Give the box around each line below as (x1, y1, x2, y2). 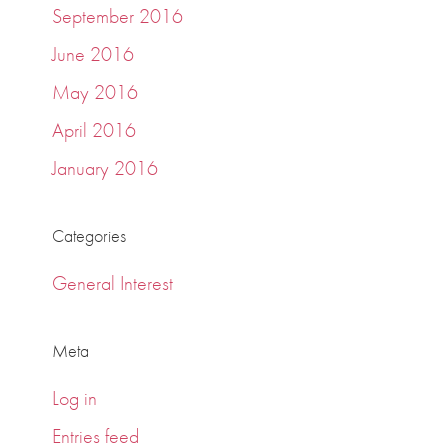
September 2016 (52, 3, 184, 29)
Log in (52, 385, 98, 411)
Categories (52, 224, 127, 247)
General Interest (52, 270, 174, 296)
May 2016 (52, 79, 139, 105)
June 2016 (52, 41, 135, 67)
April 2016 (52, 117, 137, 143)
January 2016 (52, 155, 159, 181)
